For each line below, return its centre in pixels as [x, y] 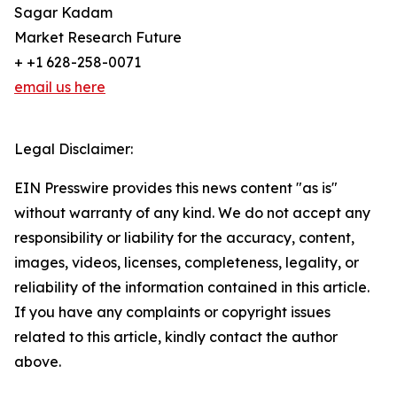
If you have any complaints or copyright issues [172, 312]
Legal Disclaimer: [74, 149]
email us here [60, 87]
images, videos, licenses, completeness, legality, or [187, 263]
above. [38, 362]
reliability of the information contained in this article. [192, 288]
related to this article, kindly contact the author [176, 337]
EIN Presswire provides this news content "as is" [176, 188]
